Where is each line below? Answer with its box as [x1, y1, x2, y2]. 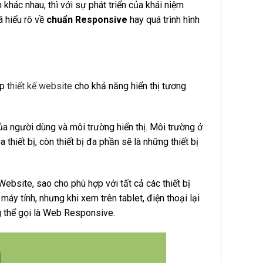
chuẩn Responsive [44, 14, 127, 25]
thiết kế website [7, 80, 72, 92]
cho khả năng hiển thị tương [72, 80, 186, 92]
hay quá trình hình [127, 14, 200, 25]
